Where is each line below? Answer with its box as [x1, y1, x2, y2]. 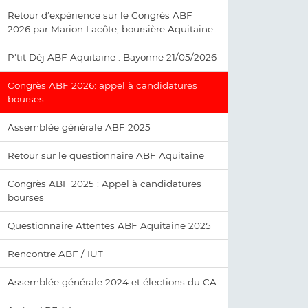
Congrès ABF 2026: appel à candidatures [8, 80, 197, 91]
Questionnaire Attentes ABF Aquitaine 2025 [8, 220, 211, 231]
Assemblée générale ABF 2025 [8, 122, 151, 133]
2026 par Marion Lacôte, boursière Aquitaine [8, 23, 213, 34]
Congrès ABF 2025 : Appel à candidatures [8, 178, 201, 189]
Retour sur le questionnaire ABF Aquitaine [8, 150, 204, 161]
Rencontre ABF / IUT [8, 248, 103, 259]
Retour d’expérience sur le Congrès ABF [8, 10, 192, 21]
